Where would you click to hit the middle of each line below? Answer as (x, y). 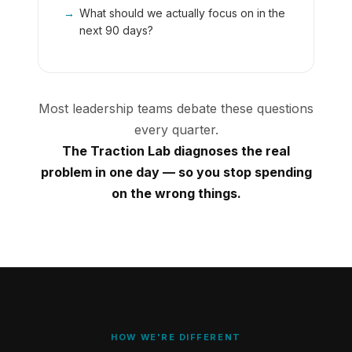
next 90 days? (116, 30)
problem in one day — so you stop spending (176, 172)
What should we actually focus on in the (182, 13)
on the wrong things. (176, 193)
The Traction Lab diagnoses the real (176, 151)
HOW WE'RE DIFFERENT (176, 337)
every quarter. (176, 130)
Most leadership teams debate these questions (176, 108)
